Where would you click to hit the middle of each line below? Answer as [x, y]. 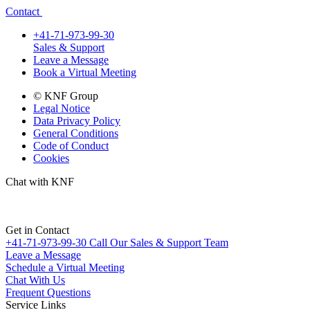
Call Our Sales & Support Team [159, 242]
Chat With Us [35, 280]
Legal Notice [62, 108]
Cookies [51, 158]
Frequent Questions [48, 292]
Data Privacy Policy [77, 120]
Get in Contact [37, 230]
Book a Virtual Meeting [85, 72]
